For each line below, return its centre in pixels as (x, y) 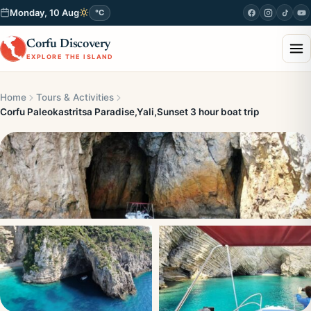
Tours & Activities (75, 97)
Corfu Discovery (69, 44)
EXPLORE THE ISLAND (70, 56)
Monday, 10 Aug (44, 12)
